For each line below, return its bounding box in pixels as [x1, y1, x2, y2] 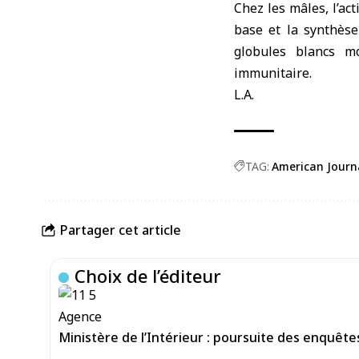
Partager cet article [60, 220, 181, 239]
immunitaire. [234, 64, 312, 82]
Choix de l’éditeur [75, 264, 222, 288]
